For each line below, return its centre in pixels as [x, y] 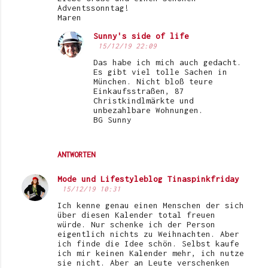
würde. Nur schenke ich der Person [136, 224]
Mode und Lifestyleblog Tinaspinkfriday [148, 179]
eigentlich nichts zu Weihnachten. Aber [148, 234]
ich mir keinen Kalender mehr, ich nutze [151, 253]
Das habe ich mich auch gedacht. [167, 62]
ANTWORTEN [76, 154]
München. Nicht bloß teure [153, 81]
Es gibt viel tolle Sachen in [160, 71]
